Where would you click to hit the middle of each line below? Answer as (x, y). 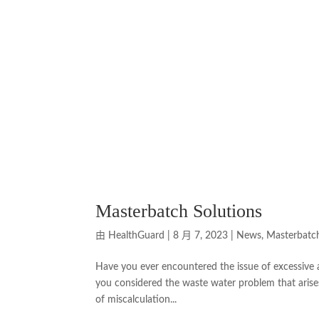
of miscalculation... (136, 300)
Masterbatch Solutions (179, 211)
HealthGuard (137, 236)
